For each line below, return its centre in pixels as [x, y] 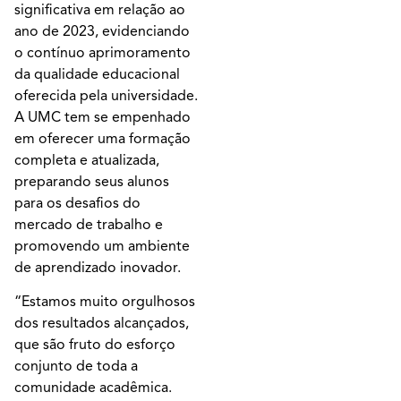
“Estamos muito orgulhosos [105, 302]
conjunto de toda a [76, 367]
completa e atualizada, [87, 160]
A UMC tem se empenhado [102, 117]
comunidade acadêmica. [93, 388]
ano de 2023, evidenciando [102, 31]
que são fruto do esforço [95, 345]
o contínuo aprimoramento [102, 52]
